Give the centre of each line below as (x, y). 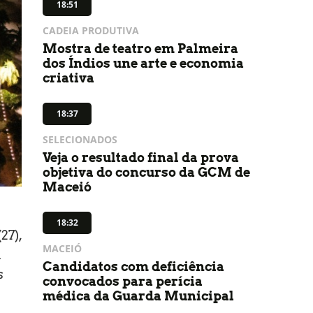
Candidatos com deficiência (133, 267)
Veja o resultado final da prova (141, 158)
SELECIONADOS (80, 139)
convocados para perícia (123, 281)
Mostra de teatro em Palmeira (140, 49)
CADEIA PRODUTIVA (91, 30)
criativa (68, 78)
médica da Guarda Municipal (138, 296)
